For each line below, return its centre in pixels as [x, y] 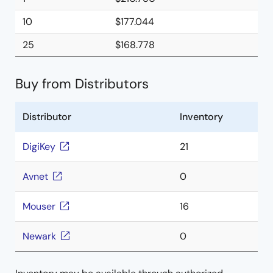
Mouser [39, 206]
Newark [39, 236]
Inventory [201, 117]
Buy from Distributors [82, 84]
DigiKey [39, 147]
